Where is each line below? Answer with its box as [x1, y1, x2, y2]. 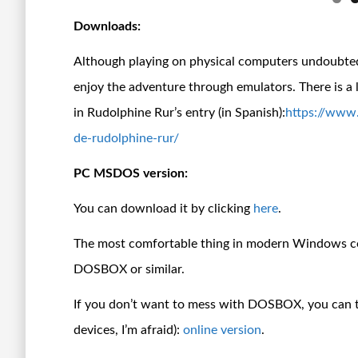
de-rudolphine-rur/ [74, 131, 179, 145]
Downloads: [74, 19, 141, 33]
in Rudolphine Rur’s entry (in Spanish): [74, 105, 285, 119]
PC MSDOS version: [74, 166, 188, 180]
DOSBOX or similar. [74, 262, 185, 276]
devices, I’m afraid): [74, 323, 183, 336]
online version [183, 323, 261, 336]
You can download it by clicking [74, 201, 253, 215]
